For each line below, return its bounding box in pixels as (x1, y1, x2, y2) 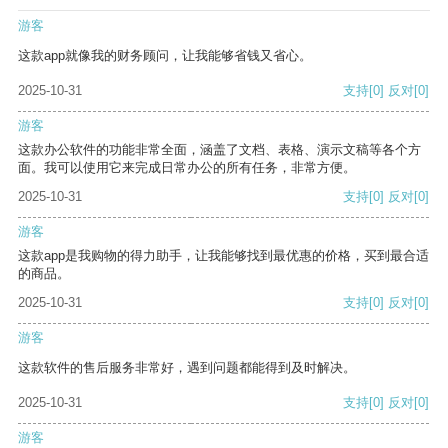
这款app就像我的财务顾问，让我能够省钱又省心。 (18, 48, 312, 64)
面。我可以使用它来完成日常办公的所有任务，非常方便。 (18, 160, 356, 176)
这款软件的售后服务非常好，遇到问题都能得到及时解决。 (18, 360, 356, 376)
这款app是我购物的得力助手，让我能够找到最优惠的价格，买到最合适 (18, 248, 429, 264)
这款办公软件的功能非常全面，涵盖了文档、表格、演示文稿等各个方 (18, 142, 421, 158)
